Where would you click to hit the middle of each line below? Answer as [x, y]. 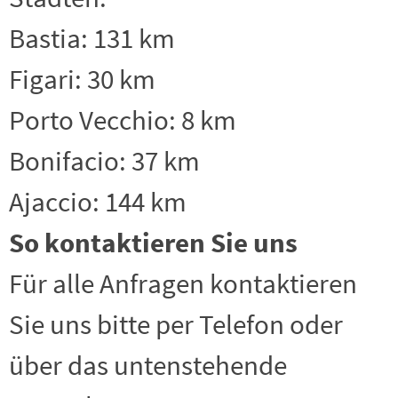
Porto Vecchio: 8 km [123, 120]
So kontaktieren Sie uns [153, 243]
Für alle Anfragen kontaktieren [183, 283]
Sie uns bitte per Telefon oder [176, 324]
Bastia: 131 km [92, 38]
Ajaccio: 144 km [98, 202]
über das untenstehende [148, 365]
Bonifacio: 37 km [104, 161]
